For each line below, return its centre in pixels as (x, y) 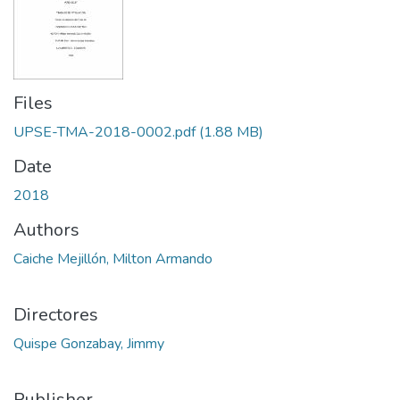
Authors (46, 230)
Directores (56, 315)
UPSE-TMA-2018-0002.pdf (104, 132)
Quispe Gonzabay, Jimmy (89, 344)
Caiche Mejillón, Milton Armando (113, 259)
